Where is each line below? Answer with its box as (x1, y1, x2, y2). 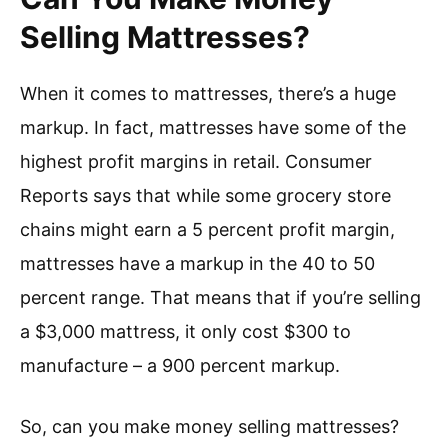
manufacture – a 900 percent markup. (20, 355, 340, 377)
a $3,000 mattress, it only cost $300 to (20, 321, 351, 343)
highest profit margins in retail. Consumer (20, 151, 372, 173)
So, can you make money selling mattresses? (20, 416, 399, 438)
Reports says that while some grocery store (20, 185, 391, 207)
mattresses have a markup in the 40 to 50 (20, 253, 375, 275)
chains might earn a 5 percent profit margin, (20, 219, 395, 241)
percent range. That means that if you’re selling (20, 287, 421, 309)
